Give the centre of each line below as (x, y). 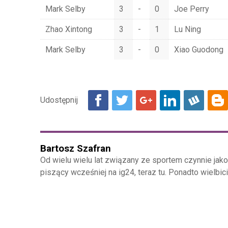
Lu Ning (187, 30)
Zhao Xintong (68, 30)
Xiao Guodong (198, 50)
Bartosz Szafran (75, 149)
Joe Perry (191, 9)
